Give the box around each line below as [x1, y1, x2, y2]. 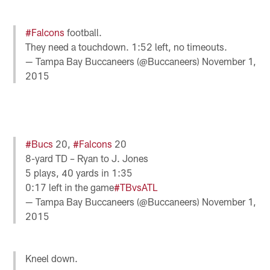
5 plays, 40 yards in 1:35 [25, 166, 133, 178]
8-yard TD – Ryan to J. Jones [25, 152, 149, 164]
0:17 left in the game [25, 181, 115, 193]
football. [64, 27, 102, 39]
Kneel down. [25, 252, 78, 264]
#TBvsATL [114, 181, 158, 193]
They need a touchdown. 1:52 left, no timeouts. [25, 41, 228, 53]
